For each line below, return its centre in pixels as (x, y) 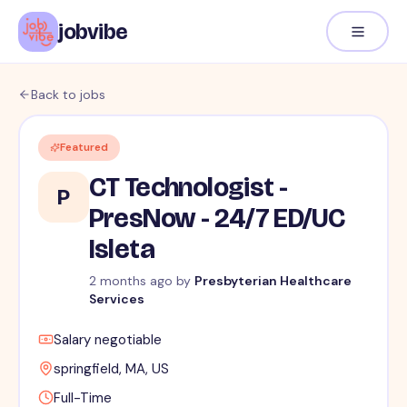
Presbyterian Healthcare (273, 281)
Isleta (121, 249)
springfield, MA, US (111, 369)
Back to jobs (68, 94)
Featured (84, 148)
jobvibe (93, 31)
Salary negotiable (107, 340)
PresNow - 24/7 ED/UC (217, 218)
